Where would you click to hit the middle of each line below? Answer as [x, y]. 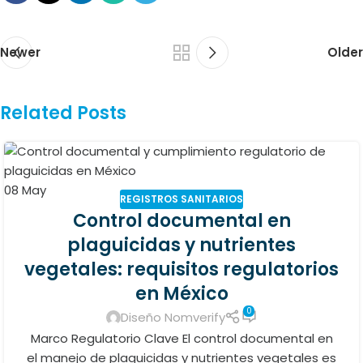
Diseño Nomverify [173, 317]
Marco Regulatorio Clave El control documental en [181, 338]
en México [181, 294]
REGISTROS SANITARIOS [181, 199]
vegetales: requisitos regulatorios [181, 270]
